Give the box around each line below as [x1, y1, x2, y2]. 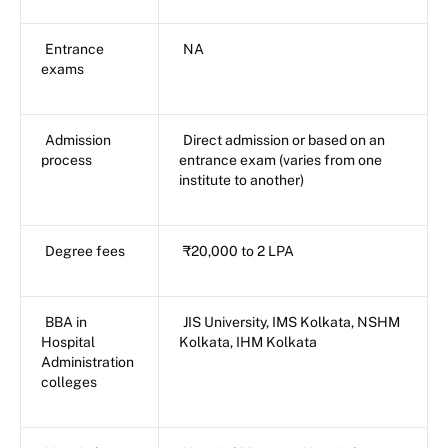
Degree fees [45, 243, 125, 260]
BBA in [45, 314, 87, 331]
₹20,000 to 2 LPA [183, 243, 294, 260]
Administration [41, 354, 134, 371]
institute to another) [179, 172, 304, 189]
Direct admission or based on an [183, 132, 385, 149]
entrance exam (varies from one [179, 152, 382, 169]
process [41, 152, 92, 169]
